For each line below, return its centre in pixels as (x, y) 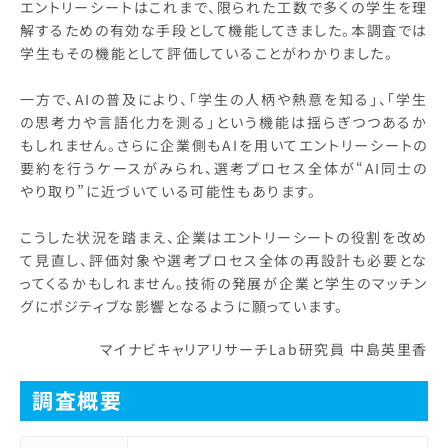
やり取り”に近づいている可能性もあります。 (168, 190)
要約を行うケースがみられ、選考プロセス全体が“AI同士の (224, 167)
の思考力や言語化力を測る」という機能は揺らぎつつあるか (224, 121)
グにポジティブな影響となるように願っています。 (182, 305)
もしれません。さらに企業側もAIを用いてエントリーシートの (224, 144)
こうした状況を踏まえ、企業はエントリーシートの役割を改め (224, 236)
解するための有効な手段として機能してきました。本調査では (224, 29)
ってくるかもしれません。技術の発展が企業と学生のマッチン (224, 282)
